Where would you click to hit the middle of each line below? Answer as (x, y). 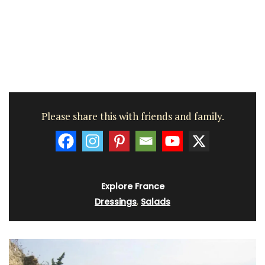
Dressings (116, 202)
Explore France (132, 187)
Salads (156, 202)
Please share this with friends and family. (132, 116)
